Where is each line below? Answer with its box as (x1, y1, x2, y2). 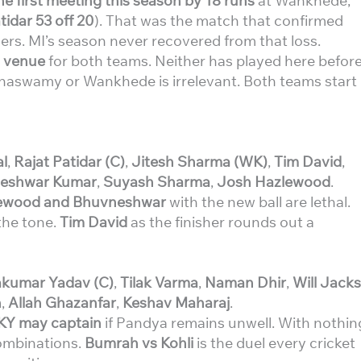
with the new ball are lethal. (166, 193, 351, 211)
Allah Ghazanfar (8, 293, 116, 312)
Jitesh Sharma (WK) (131, 152, 268, 171)
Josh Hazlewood (217, 172, 330, 191)
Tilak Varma (120, 273, 198, 292)
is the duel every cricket (193, 334, 355, 352)
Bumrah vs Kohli (85, 334, 193, 352)
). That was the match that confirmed (94, 11, 343, 30)
